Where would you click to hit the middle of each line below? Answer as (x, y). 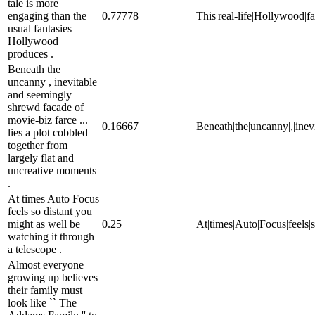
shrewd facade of (46, 107)
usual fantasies (40, 28)
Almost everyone (46, 264)
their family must (45, 290)
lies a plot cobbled (48, 132)
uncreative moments (52, 170)
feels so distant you (50, 211)
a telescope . (35, 249)
